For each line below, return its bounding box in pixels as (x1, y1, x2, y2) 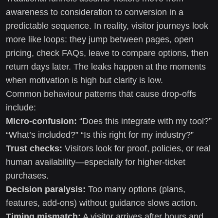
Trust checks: (6, 143, 62, 153)
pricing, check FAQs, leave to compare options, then (6, 48, 208, 58)
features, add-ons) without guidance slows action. (6, 198, 198, 208)
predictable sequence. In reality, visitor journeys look (6, 20, 208, 31)
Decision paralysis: (6, 184, 86, 194)
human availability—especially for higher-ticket (6, 157, 185, 167)
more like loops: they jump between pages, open (6, 34, 194, 44)
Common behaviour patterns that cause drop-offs (6, 89, 196, 99)
